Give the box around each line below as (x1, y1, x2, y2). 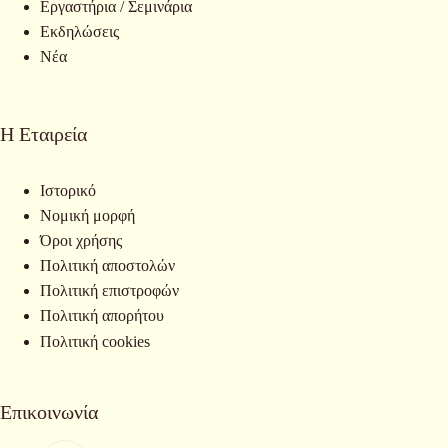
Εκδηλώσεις (40, 23, 119, 41)
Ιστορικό (40, 182, 96, 200)
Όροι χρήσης (40, 232, 122, 250)
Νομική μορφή (40, 207, 135, 225)
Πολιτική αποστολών (40, 257, 175, 275)
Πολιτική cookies (40, 332, 150, 350)
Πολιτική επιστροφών (40, 282, 179, 300)
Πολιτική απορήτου (40, 307, 164, 325)
